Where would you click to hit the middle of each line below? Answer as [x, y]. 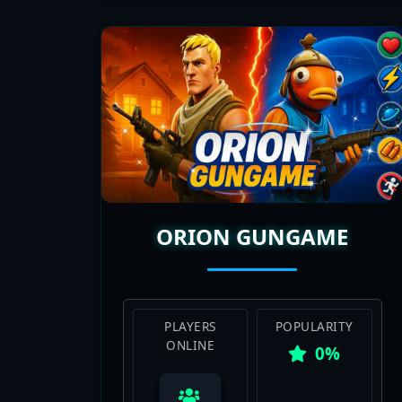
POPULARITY [314, 249]
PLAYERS [190, 249]
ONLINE [191, 267]
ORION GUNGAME [253, 159]
